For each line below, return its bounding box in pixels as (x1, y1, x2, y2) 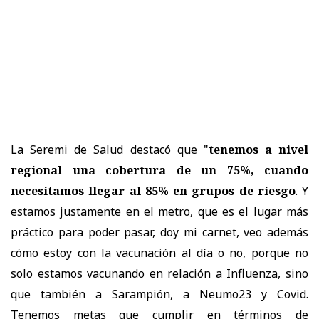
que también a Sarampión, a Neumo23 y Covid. (11, 286, 308, 303)
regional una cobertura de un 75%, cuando (11, 162, 308, 179)
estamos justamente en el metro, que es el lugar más (11, 204, 308, 220)
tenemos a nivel (208, 142, 308, 158)
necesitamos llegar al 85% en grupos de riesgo (11, 183, 296, 199)
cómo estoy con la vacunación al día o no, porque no (11, 245, 308, 261)
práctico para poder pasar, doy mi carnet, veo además (11, 224, 308, 241)
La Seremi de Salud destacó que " (11, 142, 209, 158)
